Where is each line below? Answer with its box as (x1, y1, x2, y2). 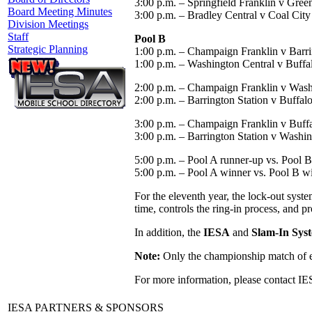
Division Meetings (8, 18, 88, 30)
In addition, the (134, 226, 203, 238)
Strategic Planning (8, 43, 88, 55)
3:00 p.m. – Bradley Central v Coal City (134, 8, 311, 21)
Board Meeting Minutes (8, 6, 112, 17)
